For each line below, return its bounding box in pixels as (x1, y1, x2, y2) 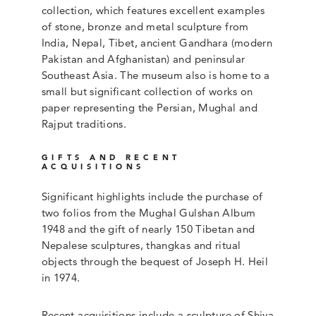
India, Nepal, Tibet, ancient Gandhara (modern (41, 36, 273, 50)
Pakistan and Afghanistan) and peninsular (41, 52, 245, 66)
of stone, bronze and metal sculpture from (41, 20, 249, 34)
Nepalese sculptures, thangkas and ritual (41, 238, 241, 253)
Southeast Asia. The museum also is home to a (41, 68, 270, 83)
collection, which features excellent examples (41, 4, 265, 18)
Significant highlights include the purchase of (41, 190, 263, 204)
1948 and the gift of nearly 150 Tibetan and (41, 222, 255, 236)
